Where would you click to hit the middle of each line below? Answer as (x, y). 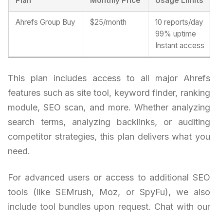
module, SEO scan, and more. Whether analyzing (109, 107)
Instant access (180, 45)
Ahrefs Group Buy (46, 22)
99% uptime (176, 34)
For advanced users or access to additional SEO (109, 177)
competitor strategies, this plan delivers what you (109, 136)
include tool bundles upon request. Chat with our (109, 206)
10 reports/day (180, 22)
